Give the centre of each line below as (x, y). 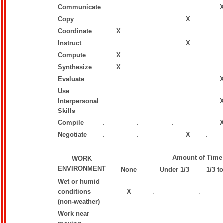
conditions (74, 191)
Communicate (79, 7)
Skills (66, 111)
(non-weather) (80, 201)
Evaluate (71, 79)
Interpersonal (78, 101)
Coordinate (75, 31)
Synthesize (75, 67)
